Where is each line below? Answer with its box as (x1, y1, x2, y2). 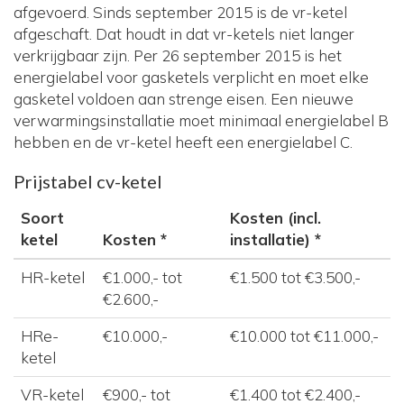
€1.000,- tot (103, 268, 182, 288)
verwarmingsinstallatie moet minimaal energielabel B (14, 111, 389, 131)
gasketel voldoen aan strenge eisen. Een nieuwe (14, 89, 353, 109)
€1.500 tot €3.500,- (230, 268, 361, 288)
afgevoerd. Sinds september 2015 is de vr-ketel (14, 3, 347, 23)
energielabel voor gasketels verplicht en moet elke (14, 68, 369, 87)
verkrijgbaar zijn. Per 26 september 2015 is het (14, 46, 342, 66)
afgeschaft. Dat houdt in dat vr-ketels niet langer (14, 24, 354, 44)
